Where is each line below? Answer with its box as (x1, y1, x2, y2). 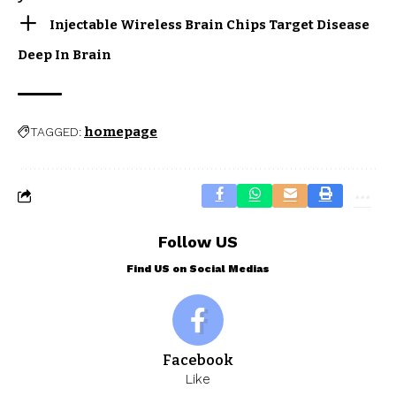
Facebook (163, 351, 233, 369)
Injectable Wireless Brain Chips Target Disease (49, 17, 370, 34)
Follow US (158, 232, 238, 251)
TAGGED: (30, 124, 81, 139)
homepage (84, 123, 157, 140)
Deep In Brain (18, 46, 111, 63)
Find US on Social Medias (126, 262, 270, 275)
